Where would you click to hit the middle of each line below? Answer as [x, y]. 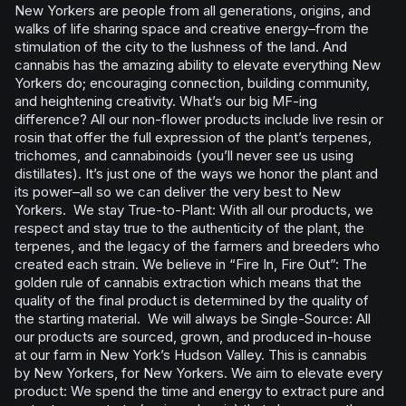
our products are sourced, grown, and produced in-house [193, 337]
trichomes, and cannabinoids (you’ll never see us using [184, 155]
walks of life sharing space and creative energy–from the [192, 29]
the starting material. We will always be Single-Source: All [193, 319]
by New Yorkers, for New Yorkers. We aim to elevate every [198, 373]
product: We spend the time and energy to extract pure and [199, 391]
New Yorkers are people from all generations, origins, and [193, 10]
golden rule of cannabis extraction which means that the [188, 282]
